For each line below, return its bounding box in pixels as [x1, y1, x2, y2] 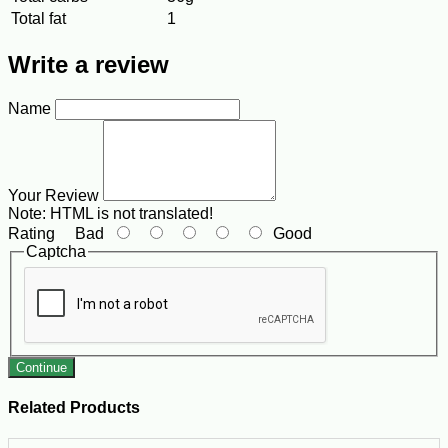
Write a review [8, 51, 169, 79]
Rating [8, 225, 55, 243]
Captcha [26, 243, 86, 261]
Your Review [8, 187, 99, 205]
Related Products [8, 398, 140, 416]
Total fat [11, 10, 66, 28]
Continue [16, 359, 67, 375]
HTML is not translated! [46, 205, 213, 223]
